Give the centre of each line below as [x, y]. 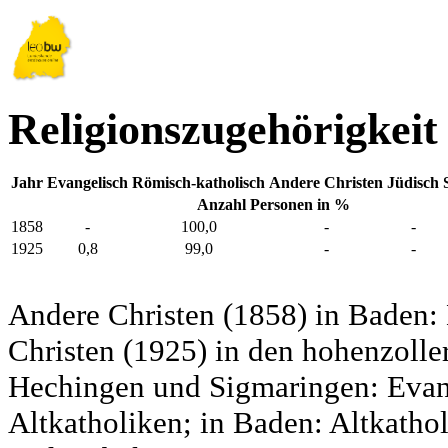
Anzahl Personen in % [273, 205]
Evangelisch [87, 183]
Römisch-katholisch [198, 183]
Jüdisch [413, 183]
